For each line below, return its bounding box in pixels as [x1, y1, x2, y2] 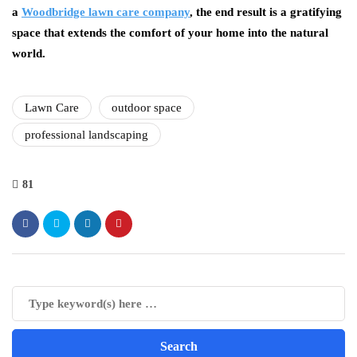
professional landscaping [25, 127, 148, 141]
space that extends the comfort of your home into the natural [12, 25, 328, 39]
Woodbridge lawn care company [22, 5, 190, 18]
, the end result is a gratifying [190, 5, 342, 18]
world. [12, 46, 45, 60]
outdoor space [112, 100, 182, 114]
